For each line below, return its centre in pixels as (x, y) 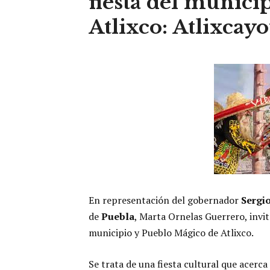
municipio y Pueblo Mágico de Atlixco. (171, 233)
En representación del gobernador (165, 200)
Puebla (118, 216)
